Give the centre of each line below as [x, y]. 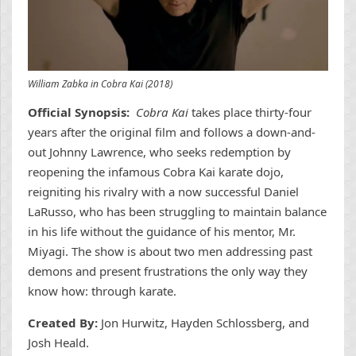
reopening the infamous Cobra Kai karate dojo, [156, 172]
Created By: [63, 323]
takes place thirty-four [250, 112]
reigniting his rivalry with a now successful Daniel [163, 192]
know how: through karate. [102, 291]
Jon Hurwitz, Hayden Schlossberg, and [203, 323]
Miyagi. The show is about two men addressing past [170, 252]
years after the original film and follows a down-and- [172, 132]
